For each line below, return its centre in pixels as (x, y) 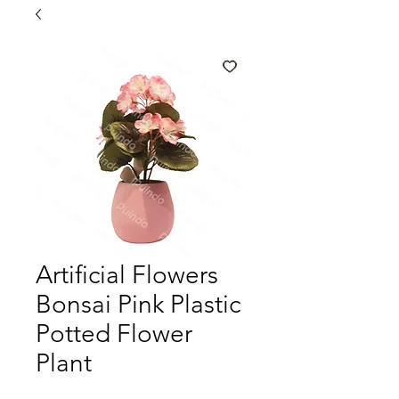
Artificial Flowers (127, 274)
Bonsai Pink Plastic (138, 304)
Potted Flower (114, 333)
